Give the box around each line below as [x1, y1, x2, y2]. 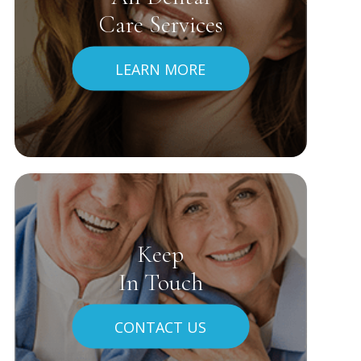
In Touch [118, 267, 203, 297]
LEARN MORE [115, 59, 206, 78]
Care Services [98, 9, 222, 39]
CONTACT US [114, 317, 207, 336]
